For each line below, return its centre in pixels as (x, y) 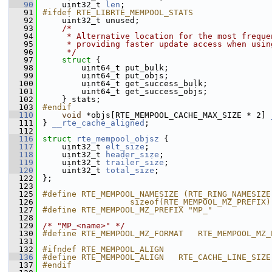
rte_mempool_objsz (118, 139)
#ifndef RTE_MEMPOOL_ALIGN (103, 249)
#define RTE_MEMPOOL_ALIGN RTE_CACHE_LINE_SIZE (157, 257)
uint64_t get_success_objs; (130, 91)
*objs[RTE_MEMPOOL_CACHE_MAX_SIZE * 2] (176, 115)
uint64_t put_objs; (130, 76)
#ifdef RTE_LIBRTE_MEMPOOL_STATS (118, 12)
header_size (132, 155)
